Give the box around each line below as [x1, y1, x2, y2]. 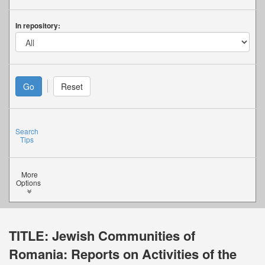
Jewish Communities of [52, 226, 195, 245]
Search [15, 126, 38, 136]
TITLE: [9, 226, 52, 245]
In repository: [15, 20, 60, 31]
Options [16, 177, 43, 188]
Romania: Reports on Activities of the [9, 244, 237, 263]
